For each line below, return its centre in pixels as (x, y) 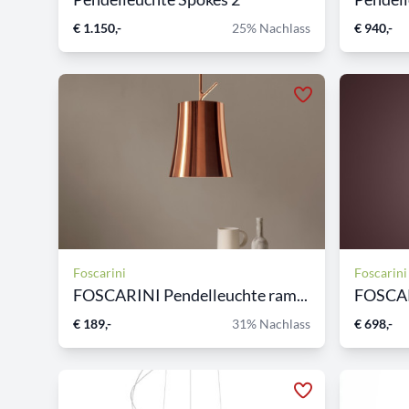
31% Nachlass (271, 323)
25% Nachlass (271, 27)
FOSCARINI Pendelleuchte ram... (190, 294)
